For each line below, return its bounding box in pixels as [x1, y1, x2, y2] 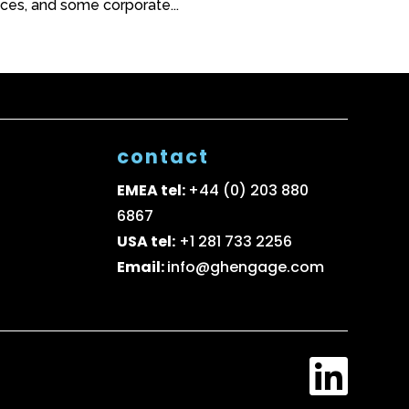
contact [117, 142, 210, 170]
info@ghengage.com [167, 256, 325, 278]
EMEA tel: [117, 179, 189, 201]
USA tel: [117, 230, 176, 252]
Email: [117, 256, 168, 278]
